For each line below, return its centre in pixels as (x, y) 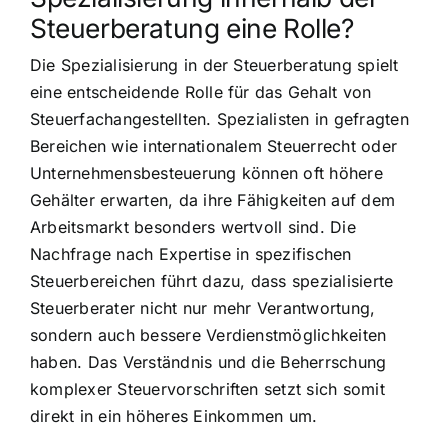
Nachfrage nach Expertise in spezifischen (191, 253)
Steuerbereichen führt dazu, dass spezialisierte (212, 280)
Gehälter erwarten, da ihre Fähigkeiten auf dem (213, 199)
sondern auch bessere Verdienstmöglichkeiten (208, 334)
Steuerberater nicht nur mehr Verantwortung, (203, 307)
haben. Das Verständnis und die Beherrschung (208, 361)
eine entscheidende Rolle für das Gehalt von (201, 91)
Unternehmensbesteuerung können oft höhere (206, 172)
